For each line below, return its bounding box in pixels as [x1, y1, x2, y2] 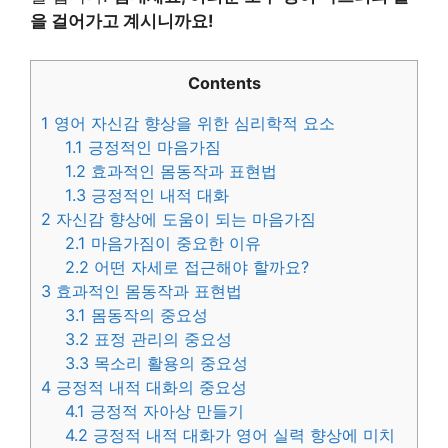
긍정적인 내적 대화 [86, 184, 230, 205]
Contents [187, 72, 261, 93]
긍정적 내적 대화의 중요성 [51, 376, 247, 397]
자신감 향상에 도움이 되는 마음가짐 [51, 208, 316, 229]
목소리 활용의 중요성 [89, 352, 249, 373]
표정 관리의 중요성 [89, 328, 233, 349]
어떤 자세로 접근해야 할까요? [89, 256, 310, 277]
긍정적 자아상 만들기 [85, 400, 245, 421]
